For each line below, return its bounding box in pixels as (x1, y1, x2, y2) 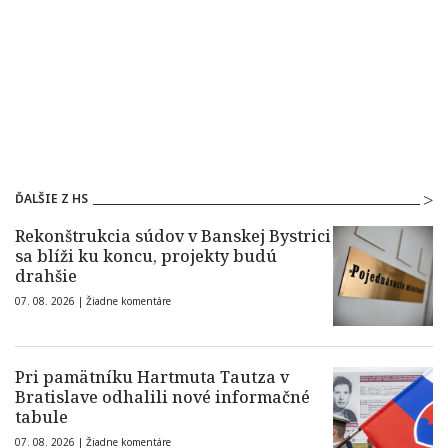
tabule (15, 406, 68, 429)
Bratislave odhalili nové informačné (15, 386, 310, 409)
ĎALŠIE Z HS (15, 190, 88, 208)
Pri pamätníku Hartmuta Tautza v (15, 366, 289, 389)
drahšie (15, 265, 77, 288)
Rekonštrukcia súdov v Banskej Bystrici (15, 225, 331, 248)
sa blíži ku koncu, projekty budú (15, 245, 277, 268)
